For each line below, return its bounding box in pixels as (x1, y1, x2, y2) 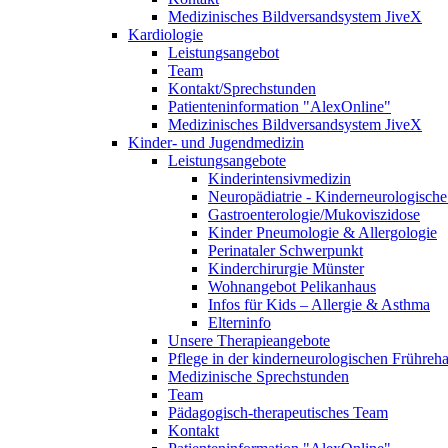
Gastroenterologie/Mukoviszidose (208, 206, 420, 223)
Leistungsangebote (168, 152, 286, 169)
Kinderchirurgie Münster (208, 260, 364, 277)
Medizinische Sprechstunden (168, 368, 349, 385)
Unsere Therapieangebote (168, 332, 330, 349)
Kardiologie (128, 26, 203, 43)
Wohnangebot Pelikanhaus (208, 278, 376, 295)
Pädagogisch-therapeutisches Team (168, 404, 388, 421)
